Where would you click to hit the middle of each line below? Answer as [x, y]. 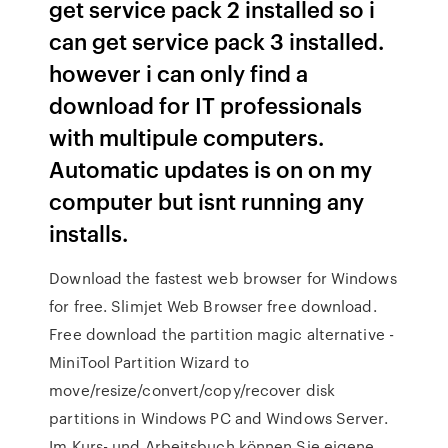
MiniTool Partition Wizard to [149, 362]
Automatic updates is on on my [211, 168]
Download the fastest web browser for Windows [223, 278]
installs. [89, 232]
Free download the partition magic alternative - [221, 334]
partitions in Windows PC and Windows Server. [218, 418]
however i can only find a [179, 72]
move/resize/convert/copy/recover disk [192, 390]
